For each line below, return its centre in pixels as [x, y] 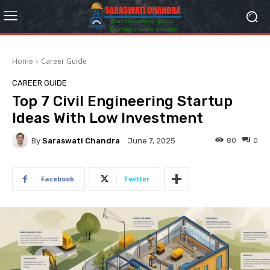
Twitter [137, 179]
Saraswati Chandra [81, 140]
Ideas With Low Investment [108, 118]
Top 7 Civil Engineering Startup [122, 101]
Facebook [58, 179]
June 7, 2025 [152, 141]
